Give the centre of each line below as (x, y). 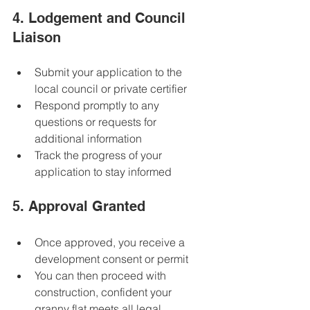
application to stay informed (106, 172)
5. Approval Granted (79, 207)
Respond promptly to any (98, 106)
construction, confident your (104, 292)
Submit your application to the (110, 72)
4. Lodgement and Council (101, 18)
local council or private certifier (113, 89)
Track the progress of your (100, 155)
